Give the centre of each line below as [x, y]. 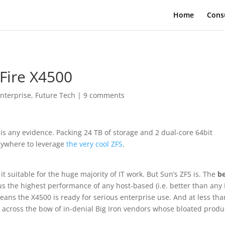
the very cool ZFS [95, 144]
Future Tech [55, 95]
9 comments [104, 95]
